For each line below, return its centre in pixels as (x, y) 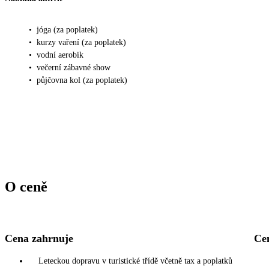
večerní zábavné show (74, 67)
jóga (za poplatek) (67, 29)
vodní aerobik (60, 55)
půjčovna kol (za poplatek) (82, 80)
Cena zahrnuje (39, 238)
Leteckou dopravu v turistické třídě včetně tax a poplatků (135, 261)
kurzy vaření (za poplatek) (81, 42)
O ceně (26, 186)
